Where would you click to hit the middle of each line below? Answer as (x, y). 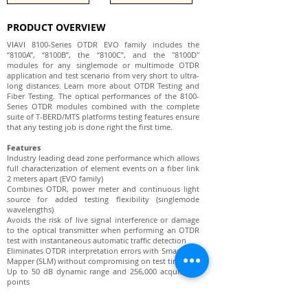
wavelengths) (30, 209)
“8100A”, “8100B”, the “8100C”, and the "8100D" (103, 55)
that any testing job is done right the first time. (90, 127)
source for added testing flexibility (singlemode (103, 199)
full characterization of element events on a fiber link (103, 168)
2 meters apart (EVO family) (55, 178)
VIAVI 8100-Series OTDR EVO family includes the (103, 44)
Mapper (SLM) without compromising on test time (95, 261)
